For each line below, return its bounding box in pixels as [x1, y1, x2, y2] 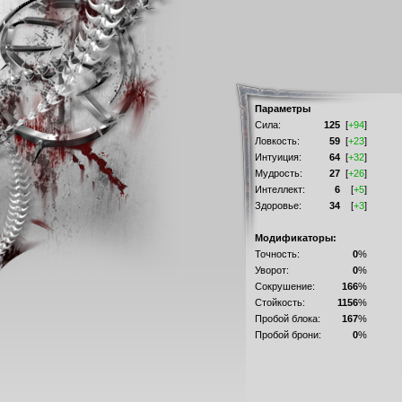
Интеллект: [254, 184, 305, 195]
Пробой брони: [254, 329, 321, 340]
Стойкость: [254, 297, 305, 308]
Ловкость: [254, 135, 300, 146]
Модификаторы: [254, 232, 336, 243]
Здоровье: [254, 200, 301, 211]
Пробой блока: [254, 313, 320, 324]
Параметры [254, 103, 310, 114]
